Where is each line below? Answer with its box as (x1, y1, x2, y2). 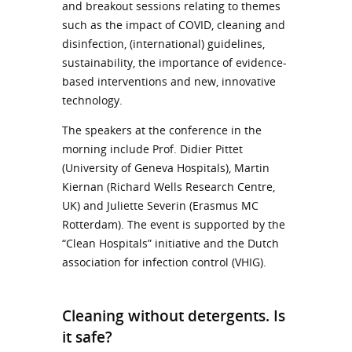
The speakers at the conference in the (62, 122, 262, 137)
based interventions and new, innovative (62, 73, 276, 89)
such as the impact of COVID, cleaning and (62, 16, 285, 32)
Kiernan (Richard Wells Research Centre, (62, 178, 275, 194)
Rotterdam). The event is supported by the (62, 216, 285, 232)
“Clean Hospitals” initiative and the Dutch (62, 235, 279, 251)
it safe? (62, 325, 116, 347)
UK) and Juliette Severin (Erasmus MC (62, 197, 258, 213)
